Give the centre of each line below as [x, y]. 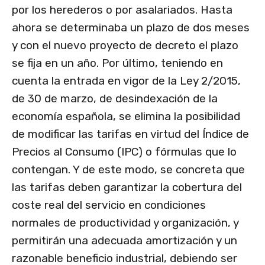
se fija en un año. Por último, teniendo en [117, 63]
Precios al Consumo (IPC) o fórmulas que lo [124, 152]
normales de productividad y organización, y [125, 223]
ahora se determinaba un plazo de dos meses [131, 28]
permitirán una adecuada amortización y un [125, 241]
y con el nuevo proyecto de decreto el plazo [125, 46]
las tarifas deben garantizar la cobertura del [127, 188]
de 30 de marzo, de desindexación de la [115, 99]
